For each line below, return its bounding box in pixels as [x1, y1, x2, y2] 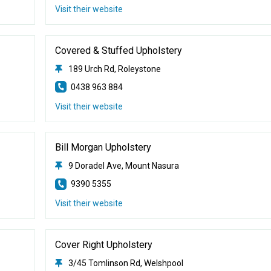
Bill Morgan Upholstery [54, 142, 151, 153]
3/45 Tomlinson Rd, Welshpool [68, 258, 183, 268]
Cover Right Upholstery [54, 238, 152, 250]
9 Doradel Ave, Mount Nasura [68, 161, 179, 171]
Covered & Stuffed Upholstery [54, 44, 182, 56]
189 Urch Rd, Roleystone [68, 64, 161, 74]
